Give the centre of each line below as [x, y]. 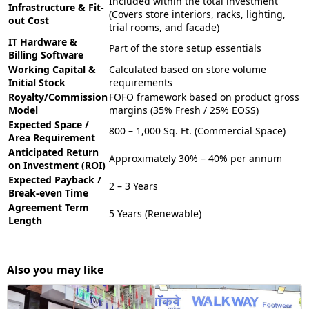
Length [25, 220]
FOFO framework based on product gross [204, 97]
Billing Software [46, 55]
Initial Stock [37, 82]
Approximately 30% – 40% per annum [196, 158]
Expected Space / [49, 124]
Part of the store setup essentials [185, 48]
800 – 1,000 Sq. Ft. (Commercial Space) [197, 131]
